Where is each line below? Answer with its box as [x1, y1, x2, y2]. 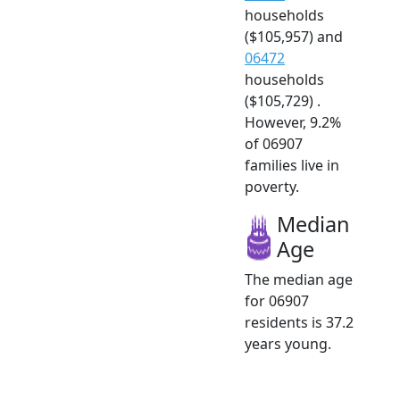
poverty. [245, 177, 299, 197]
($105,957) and [245, 27, 343, 47]
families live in [245, 155, 339, 176]
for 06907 [245, 291, 309, 312]
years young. [245, 334, 331, 354]
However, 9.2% [245, 112, 341, 133]
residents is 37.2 [245, 312, 354, 333]
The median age [245, 270, 353, 290]
